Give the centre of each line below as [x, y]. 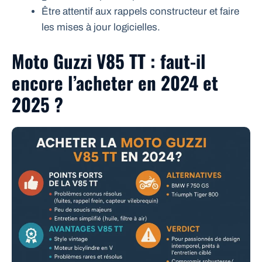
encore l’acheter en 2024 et [115, 82]
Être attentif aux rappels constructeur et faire [140, 12]
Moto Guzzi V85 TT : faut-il [109, 61]
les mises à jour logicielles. [101, 27]
